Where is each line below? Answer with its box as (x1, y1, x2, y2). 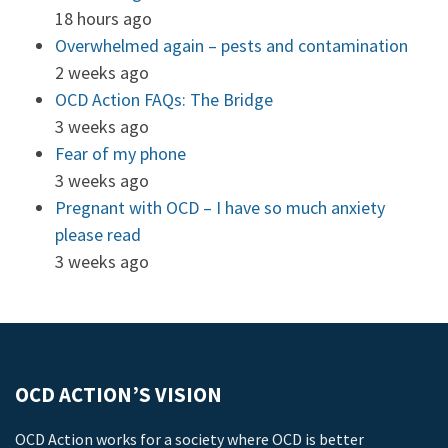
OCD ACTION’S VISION (15, 382, 222, 408)
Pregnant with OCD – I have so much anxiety (55, 196, 385, 219)
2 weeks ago (55, 61, 149, 84)
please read (55, 223, 141, 246)
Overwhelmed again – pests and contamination (55, 34, 408, 57)
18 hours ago (55, 7, 152, 30)
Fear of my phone (55, 142, 186, 165)
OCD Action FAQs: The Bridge (55, 88, 273, 111)
